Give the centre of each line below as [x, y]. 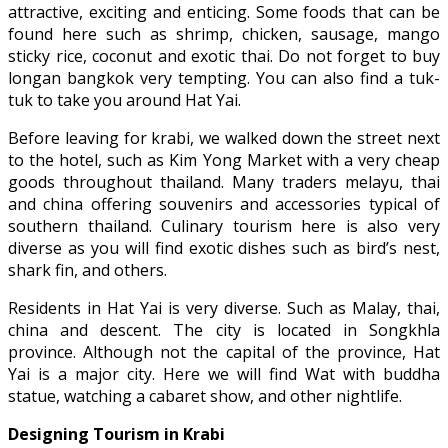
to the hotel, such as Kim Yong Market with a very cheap [224, 159]
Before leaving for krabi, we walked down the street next [224, 137]
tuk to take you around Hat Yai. [124, 99]
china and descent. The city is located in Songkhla [224, 329]
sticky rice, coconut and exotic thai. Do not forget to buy [224, 55]
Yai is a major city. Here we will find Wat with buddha [224, 373]
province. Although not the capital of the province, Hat [224, 351]
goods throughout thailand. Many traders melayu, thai [224, 181]
